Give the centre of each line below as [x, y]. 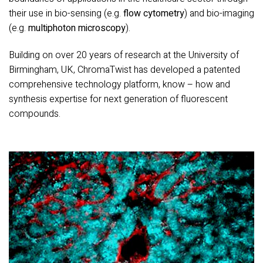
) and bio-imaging [219, 14]
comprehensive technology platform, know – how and [119, 85]
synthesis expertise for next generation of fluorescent [118, 100]
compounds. [35, 114]
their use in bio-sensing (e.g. [66, 14]
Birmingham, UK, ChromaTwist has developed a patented [124, 70]
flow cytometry [154, 14]
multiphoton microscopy [77, 28]
